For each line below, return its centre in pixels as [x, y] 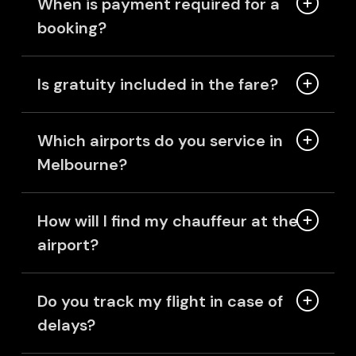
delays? [66, 325]
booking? [72, 28]
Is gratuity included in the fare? [157, 85]
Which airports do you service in [160, 141]
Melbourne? [82, 165]
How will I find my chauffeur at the [167, 221]
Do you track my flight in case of [160, 302]
